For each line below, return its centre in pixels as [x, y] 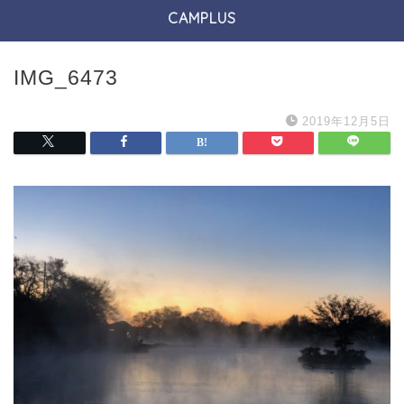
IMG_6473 [66, 78]
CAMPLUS [202, 18]
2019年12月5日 [346, 121]
